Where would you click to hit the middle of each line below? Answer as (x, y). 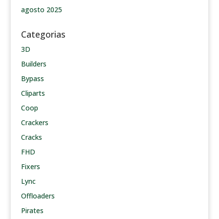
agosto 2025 (41, 10)
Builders (33, 64)
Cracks (31, 137)
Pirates (32, 210)
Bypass (32, 78)
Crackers (34, 122)
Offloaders (38, 196)
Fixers (30, 166)
